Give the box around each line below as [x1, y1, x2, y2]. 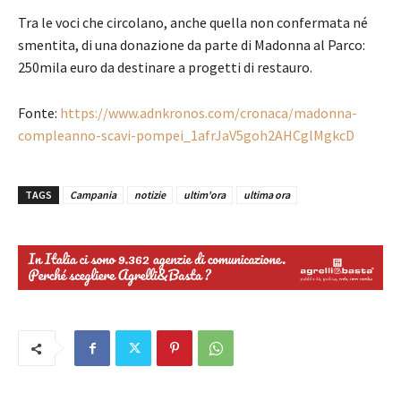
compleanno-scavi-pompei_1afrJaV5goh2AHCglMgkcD [18, 125, 354, 144]
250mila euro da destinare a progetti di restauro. [18, 57, 312, 76]
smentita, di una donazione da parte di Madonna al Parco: [18, 35, 365, 54]
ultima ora [243, 187, 290, 201]
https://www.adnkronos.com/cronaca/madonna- [60, 103, 357, 122]
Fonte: [18, 103, 60, 122]
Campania [70, 187, 116, 201]
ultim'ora [183, 187, 226, 201]
